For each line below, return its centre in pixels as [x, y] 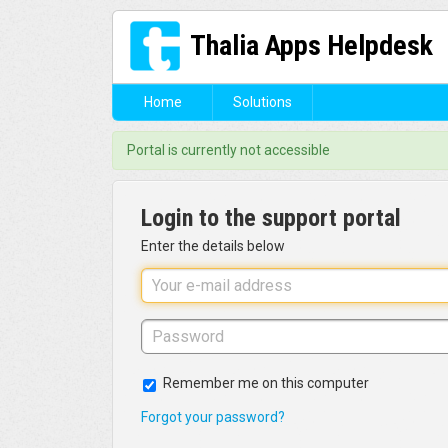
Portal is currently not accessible [228, 150]
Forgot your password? [213, 417]
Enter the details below [213, 246]
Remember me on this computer [266, 383]
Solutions [262, 102]
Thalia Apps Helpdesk [312, 45]
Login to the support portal [271, 218]
